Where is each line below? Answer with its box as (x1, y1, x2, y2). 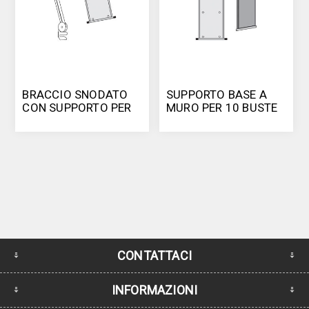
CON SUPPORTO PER (22, 100, 132, 114)
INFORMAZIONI (111, 282, 198, 297)
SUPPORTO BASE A (166, 87, 268, 101)
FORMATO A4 (166, 113, 239, 128)
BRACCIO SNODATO (22, 87, 128, 101)
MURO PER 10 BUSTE (166, 100, 278, 114)
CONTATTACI (117, 248, 192, 263)
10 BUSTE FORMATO (22, 113, 132, 128)
